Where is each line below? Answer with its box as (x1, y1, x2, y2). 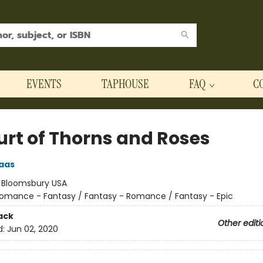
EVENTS (26, 76, 62, 92)
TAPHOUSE (102, 76, 149, 92)
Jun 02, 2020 (6, 223, 58, 235)
